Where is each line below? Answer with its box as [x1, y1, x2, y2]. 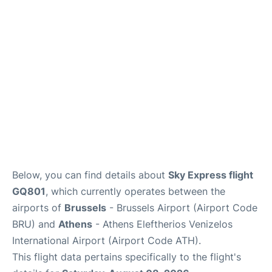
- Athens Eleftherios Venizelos [92, 217, 233, 230]
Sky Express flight [168, 168, 253, 181]
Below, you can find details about [12, 168, 168, 181]
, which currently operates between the [46, 185, 225, 197]
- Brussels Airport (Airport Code [106, 201, 257, 214]
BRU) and [12, 217, 58, 230]
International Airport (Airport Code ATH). [12, 234, 201, 246]
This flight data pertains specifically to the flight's [12, 250, 241, 263]
